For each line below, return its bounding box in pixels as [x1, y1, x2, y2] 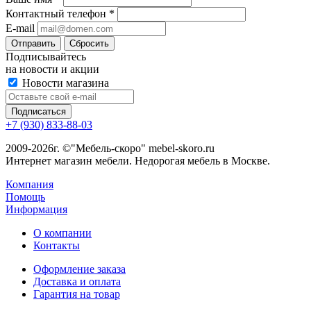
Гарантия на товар [33, 288, 120, 301]
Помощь [6, 191, 45, 203]
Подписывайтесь [6, 51, 86, 63]
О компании [33, 227, 92, 239]
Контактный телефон [6, 8, 109, 20]
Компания [6, 178, 53, 191]
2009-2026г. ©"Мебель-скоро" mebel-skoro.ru [6, 142, 215, 155]
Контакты [33, 239, 80, 252]
